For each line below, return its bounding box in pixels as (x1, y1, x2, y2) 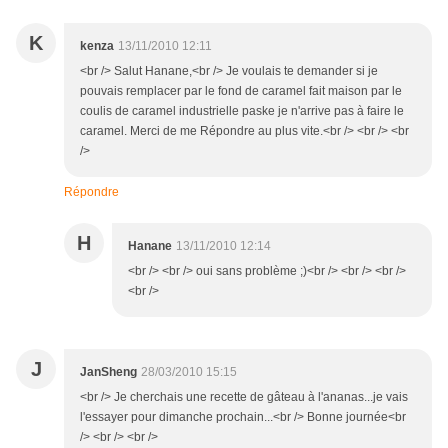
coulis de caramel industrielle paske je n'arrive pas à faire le (80, 104, 404, 119)
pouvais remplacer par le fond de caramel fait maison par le (80, 84, 402, 99)
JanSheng (80, 365, 137, 380)
